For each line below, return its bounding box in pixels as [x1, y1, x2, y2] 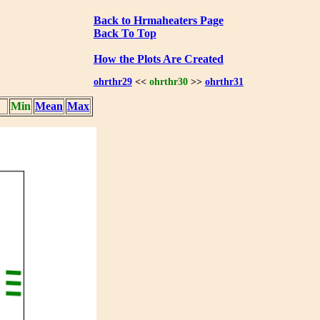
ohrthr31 [204, 76, 244, 88]
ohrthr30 [149, 76, 188, 88]
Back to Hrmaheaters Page [93, 14, 224, 26]
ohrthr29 [93, 76, 132, 88]
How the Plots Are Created [93, 52, 224, 65]
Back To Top [93, 26, 156, 39]
